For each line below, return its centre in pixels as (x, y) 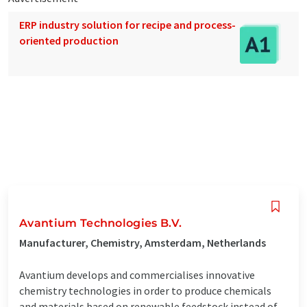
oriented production (69, 40)
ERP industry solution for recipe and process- (127, 24)
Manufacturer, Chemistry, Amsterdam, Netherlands (143, 242)
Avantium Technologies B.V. (101, 223)
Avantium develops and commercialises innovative (137, 274)
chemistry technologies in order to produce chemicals (145, 290)
